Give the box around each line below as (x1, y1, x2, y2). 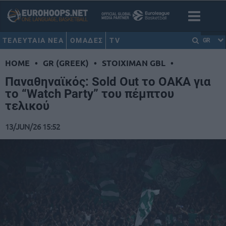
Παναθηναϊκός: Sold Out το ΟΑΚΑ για (5, 75, 211, 89)
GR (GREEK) (43, 58, 89, 69)
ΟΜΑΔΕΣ (70, 36, 103, 44)
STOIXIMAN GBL (102, 58, 165, 69)
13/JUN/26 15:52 (5, 121, 60, 132)
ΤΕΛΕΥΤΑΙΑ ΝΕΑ (3, 36, 64, 44)
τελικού (5, 99, 49, 114)
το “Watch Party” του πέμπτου (5, 87, 174, 101)
